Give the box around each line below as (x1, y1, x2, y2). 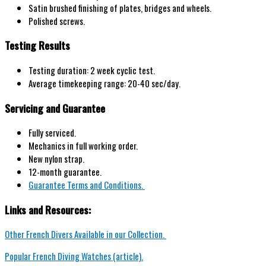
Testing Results (5, 37, 70, 53)
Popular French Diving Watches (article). (5, 249, 143, 263)
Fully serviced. (28, 126, 76, 140)
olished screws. (33, 14, 85, 27)
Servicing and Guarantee (5, 100, 105, 116)
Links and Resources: (5, 201, 91, 217)
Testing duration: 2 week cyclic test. (28, 63, 155, 77)
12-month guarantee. (28, 165, 102, 179)
